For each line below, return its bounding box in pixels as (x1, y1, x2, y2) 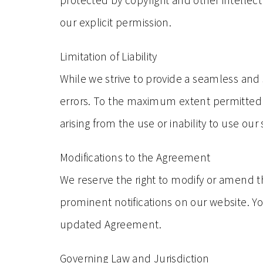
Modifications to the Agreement (60, 150, 211, 164)
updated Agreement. (60, 217, 161, 231)
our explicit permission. (60, 15, 172, 29)
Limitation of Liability (60, 49, 157, 63)
